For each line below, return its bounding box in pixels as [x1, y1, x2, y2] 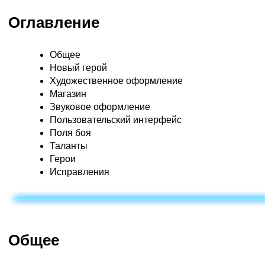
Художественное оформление [50, 76, 183, 86]
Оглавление [8, 14, 99, 32]
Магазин [50, 89, 86, 99]
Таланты [50, 141, 88, 151]
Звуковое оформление [50, 102, 150, 112]
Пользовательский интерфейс [50, 115, 182, 125]
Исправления [50, 167, 109, 177]
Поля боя [50, 128, 91, 138]
